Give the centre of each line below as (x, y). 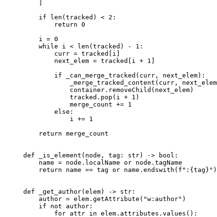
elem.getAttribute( (107, 199)
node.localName (93, 162)
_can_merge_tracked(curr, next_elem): (134, 75)
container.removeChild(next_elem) (108, 90)
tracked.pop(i (74, 97)
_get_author (58, 191)
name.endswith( (149, 170)
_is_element (58, 155)
